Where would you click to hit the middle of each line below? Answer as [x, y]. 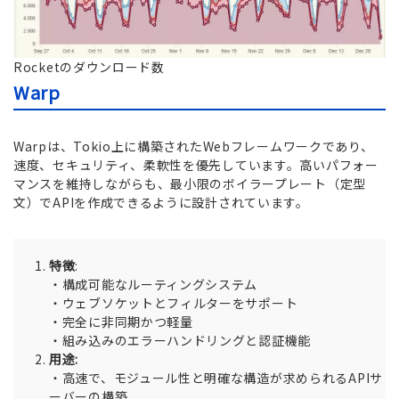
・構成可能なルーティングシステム [154, 285]
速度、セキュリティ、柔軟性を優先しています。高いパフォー [196, 165]
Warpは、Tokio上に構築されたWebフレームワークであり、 [194, 147]
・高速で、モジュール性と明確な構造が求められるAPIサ [216, 378]
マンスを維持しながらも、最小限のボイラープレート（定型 [190, 184]
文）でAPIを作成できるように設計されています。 [161, 203]
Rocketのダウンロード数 [89, 67]
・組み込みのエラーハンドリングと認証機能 [180, 341]
